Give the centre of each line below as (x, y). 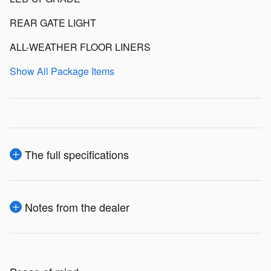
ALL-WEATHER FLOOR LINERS (80, 47)
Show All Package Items (62, 71)
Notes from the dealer (77, 207)
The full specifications (77, 154)
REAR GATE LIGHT (53, 22)
